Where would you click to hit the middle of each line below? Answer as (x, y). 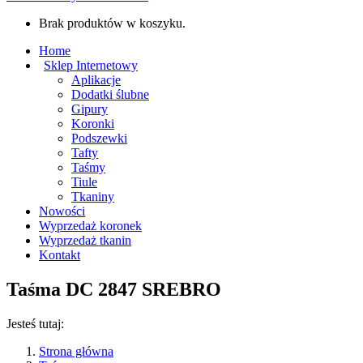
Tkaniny (93, 196)
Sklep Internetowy (91, 65)
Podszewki (99, 138)
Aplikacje (96, 80)
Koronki (93, 124)
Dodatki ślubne (110, 94)
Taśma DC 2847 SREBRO (114, 289)
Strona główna (76, 351)
